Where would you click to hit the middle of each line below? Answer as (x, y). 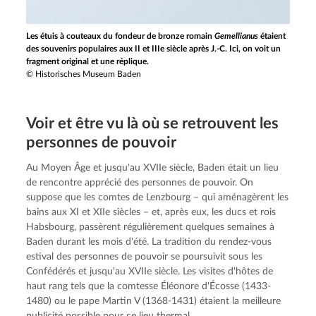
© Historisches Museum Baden (84, 74)
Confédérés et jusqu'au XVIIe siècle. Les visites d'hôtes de (150, 272)
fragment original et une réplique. (88, 62)
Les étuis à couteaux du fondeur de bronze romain (121, 36)
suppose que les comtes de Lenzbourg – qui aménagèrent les (158, 198)
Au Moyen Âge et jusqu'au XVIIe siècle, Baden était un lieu (153, 168)
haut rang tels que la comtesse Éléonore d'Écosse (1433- (149, 287)
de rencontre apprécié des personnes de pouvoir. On (140, 183)
